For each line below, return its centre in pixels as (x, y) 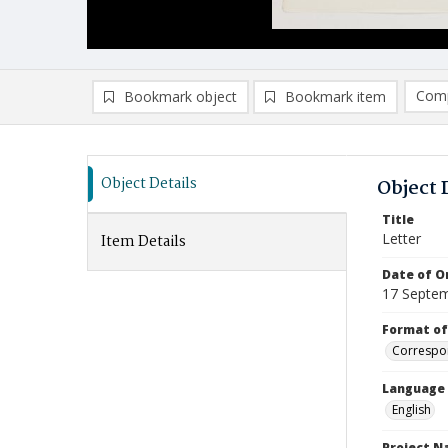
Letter (401, 238)
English (411, 409)
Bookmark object (180, 96)
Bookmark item (335, 96)
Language (413, 388)
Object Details (149, 184)
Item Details (143, 242)
